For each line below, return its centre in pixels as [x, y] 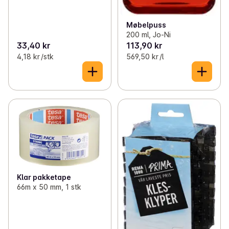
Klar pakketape [44, 177]
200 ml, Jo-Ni [148, 34]
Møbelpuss [146, 25]
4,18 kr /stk [35, 56]
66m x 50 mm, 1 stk [49, 187]
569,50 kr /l [145, 56]
